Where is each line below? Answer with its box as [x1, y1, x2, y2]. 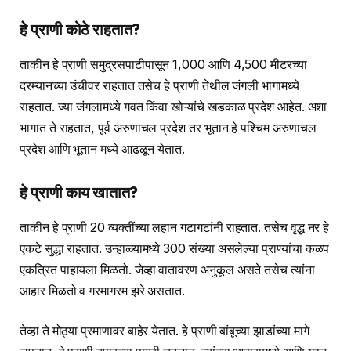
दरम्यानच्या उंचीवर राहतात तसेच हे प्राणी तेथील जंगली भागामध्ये [20, 78, 299, 93]
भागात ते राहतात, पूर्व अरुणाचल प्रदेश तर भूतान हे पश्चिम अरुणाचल [20, 120, 317, 136]
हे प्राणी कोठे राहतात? [20, 20, 140, 40]
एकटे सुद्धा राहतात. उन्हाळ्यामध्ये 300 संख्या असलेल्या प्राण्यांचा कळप [20, 241, 330, 256]
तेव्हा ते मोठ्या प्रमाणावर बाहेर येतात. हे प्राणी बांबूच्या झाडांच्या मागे [20, 324, 309, 339]
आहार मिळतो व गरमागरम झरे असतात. [20, 283, 186, 299]
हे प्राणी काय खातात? [20, 183, 138, 203]
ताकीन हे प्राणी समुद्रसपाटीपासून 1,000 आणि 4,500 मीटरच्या [20, 56, 307, 72]
